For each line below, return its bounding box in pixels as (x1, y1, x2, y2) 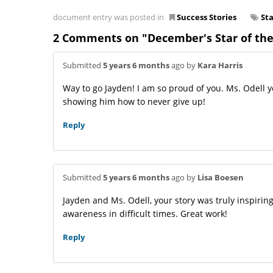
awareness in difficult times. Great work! (63, 207, 227, 219)
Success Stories (177, 11, 236, 23)
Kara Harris (197, 59, 243, 71)
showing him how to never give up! (63, 95, 205, 107)
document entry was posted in (53, 11, 169, 23)
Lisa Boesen (197, 171, 244, 183)
